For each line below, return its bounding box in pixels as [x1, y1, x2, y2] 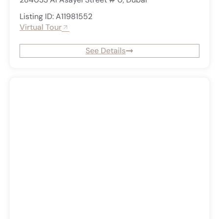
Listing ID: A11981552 [20, 11, 92, 22]
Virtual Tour [20, 22, 62, 33]
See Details [86, 45, 126, 56]
